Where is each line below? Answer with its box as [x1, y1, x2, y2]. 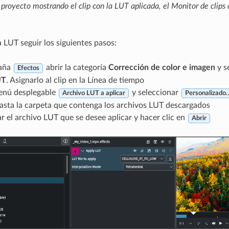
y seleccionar [129, 88, 180, 97]
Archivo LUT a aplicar [62, 90, 125, 97]
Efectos [17, 65, 39, 72]
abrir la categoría [43, 63, 108, 72]
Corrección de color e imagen [108, 63, 215, 72]
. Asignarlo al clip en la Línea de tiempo [6, 76, 144, 85]
